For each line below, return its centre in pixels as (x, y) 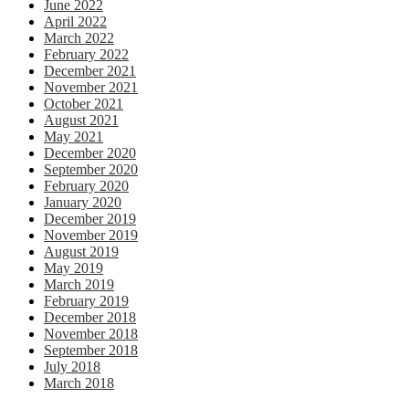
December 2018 (90, 317)
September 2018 (91, 350)
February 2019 (86, 300)
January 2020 (83, 202)
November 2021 (91, 87)
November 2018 (91, 333)
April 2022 (75, 21)
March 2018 (79, 383)
